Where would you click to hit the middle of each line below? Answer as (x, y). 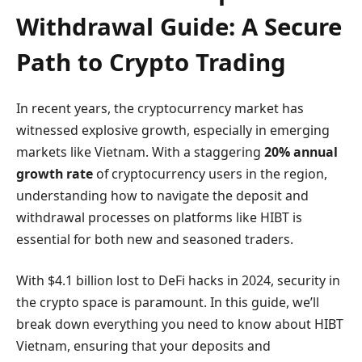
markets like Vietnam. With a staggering (140, 152)
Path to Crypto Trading (151, 62)
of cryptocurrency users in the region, (210, 173)
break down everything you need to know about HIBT (180, 324)
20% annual (301, 152)
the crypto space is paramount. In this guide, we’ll (168, 303)
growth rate (55, 173)
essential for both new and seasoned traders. (155, 239)
